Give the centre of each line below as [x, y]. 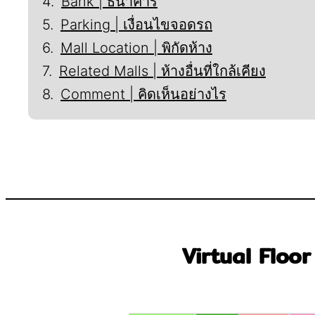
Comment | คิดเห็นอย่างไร [143, 94]
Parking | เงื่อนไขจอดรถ [136, 24]
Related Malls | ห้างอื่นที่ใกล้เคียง [162, 71]
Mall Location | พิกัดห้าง [136, 47]
